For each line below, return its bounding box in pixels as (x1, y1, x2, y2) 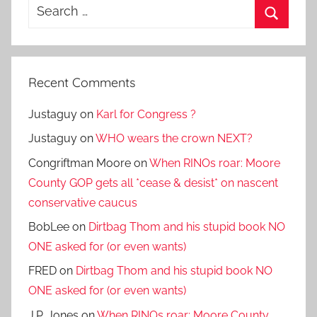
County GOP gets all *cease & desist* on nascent (28, 175, 278, 190)
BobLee (28, 219, 69, 234)
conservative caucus (28, 195, 137, 209)
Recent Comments (28, 74, 135, 91)
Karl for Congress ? (96, 107, 196, 121)
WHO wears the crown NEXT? (96, 132, 253, 146)
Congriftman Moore (28, 156, 131, 170)
